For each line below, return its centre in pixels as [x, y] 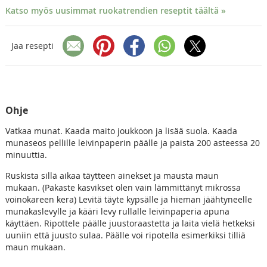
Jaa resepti [32, 46]
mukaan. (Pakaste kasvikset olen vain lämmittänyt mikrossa [123, 187]
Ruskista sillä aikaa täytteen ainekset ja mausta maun [112, 175]
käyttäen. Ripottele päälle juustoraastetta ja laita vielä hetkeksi [130, 223]
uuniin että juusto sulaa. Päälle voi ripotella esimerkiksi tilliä [125, 235]
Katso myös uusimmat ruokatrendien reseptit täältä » [115, 10]
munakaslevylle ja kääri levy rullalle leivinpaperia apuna [117, 211]
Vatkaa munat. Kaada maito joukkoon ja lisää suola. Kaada [121, 131]
